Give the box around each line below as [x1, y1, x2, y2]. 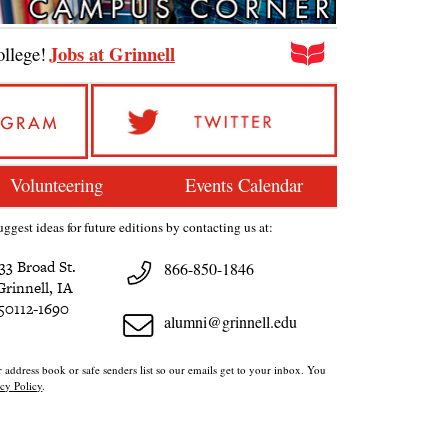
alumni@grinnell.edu [164, 310, 298, 332]
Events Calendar [184, 171, 303, 197]
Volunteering [10, 171, 104, 197]
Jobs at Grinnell [48, 39, 175, 67]
